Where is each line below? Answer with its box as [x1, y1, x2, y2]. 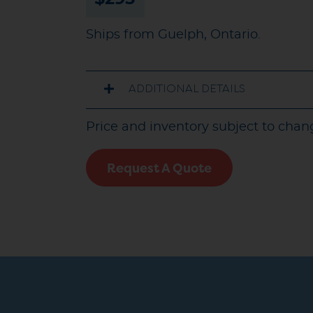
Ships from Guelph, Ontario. [85, 28, 261, 41]
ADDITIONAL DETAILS [128, 84, 245, 96]
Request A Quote [106, 163, 212, 175]
